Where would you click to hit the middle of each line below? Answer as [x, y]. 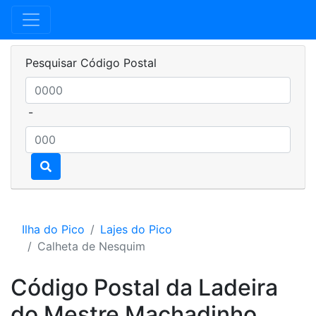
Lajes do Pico [136, 229]
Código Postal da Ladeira [144, 287]
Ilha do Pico [53, 229]
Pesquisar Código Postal [91, 63]
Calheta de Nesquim [91, 246]
